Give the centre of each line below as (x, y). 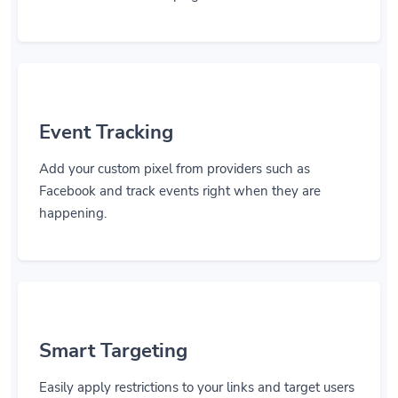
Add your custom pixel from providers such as (175, 169)
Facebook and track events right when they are (180, 191)
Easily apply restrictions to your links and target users (197, 387)
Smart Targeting (113, 351)
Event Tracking (106, 132)
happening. (73, 213)
